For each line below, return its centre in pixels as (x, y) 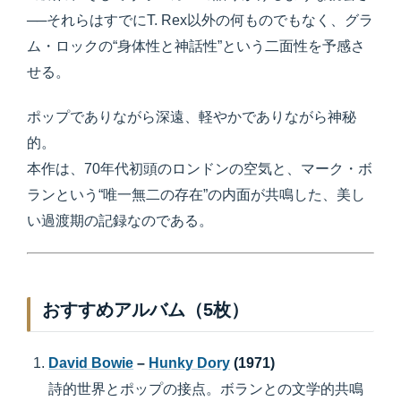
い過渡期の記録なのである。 (120, 221)
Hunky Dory (190, 363)
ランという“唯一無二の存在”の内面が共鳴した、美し (196, 195)
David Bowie (91, 363)
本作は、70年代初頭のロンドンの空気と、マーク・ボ (200, 169)
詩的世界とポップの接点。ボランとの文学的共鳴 (206, 389)
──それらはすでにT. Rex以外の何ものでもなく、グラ (200, 20)
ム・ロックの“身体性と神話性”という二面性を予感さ (196, 46)
